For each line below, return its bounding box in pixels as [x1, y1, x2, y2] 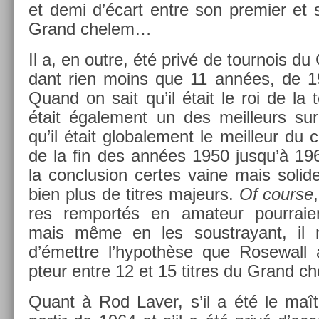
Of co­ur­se [239, 184, 314, 204]
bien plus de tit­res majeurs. [28, 184, 239, 204]
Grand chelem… [28, 19, 152, 38]
